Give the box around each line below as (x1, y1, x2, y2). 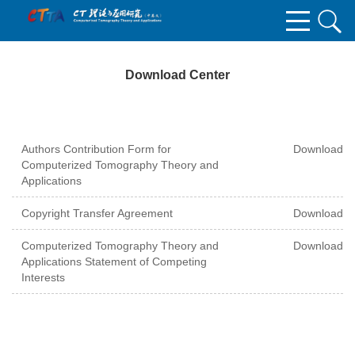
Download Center (125, 68, 230, 82)
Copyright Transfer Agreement (21, 207, 173, 219)
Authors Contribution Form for (21, 143, 171, 155)
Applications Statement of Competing (21, 255, 207, 268)
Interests (21, 271, 65, 284)
